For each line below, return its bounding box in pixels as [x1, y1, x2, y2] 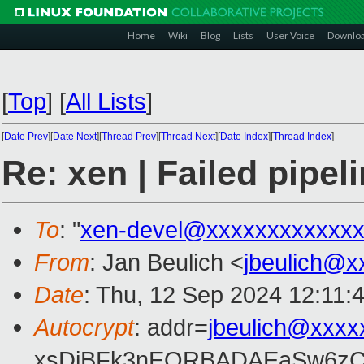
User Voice [266, 29, 314, 41]
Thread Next [161, 131, 215, 142]
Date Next [53, 131, 97, 142]
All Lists [66, 88, 146, 115]
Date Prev [4, 131, 48, 142]
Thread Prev [102, 131, 156, 142]
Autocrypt [34, 314, 134, 341]
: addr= [134, 314, 208, 341]
